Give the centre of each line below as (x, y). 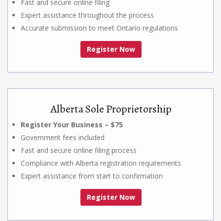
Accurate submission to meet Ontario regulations (99, 28)
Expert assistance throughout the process (87, 15)
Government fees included (63, 137)
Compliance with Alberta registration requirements (101, 163)
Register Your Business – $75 (72, 124)
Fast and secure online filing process (79, 150)
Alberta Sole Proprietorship (111, 109)
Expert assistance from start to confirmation (92, 176)
